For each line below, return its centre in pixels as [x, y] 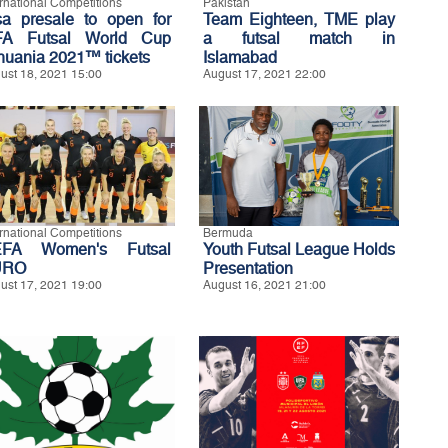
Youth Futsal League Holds [299, 249]
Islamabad [240, 57]
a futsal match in [299, 38]
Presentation [248, 268]
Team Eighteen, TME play [299, 19]
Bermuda [228, 232]
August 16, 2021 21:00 [264, 284]
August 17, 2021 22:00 [264, 73]
